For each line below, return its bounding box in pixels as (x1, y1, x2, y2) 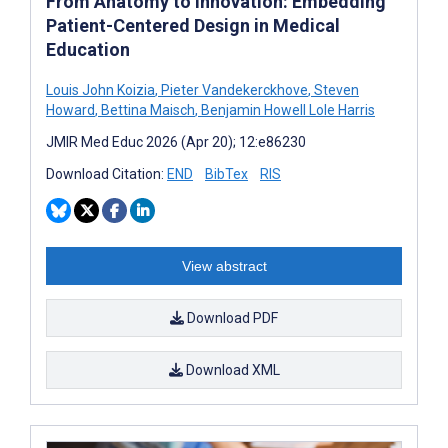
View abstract (181, 257, 267, 274)
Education (46, 38, 130, 60)
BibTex (205, 165, 248, 182)
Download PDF (184, 309, 278, 326)
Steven (311, 81, 359, 98)
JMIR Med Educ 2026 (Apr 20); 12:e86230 (46, 133, 306, 150)
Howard (46, 101, 95, 118)
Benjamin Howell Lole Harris (198, 101, 375, 118)
